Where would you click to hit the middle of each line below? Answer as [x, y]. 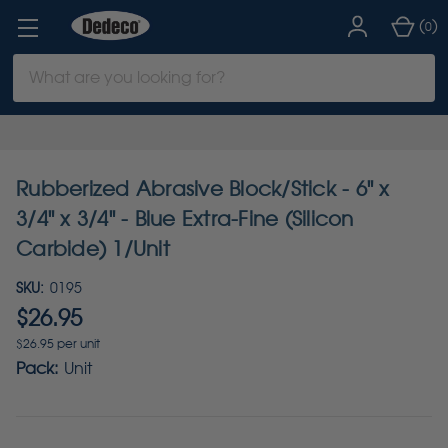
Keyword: [48, 89]
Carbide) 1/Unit [93, 249]
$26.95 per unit [58, 344]
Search [39, 65]
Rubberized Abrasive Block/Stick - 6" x [203, 189]
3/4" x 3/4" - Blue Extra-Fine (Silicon [185, 219]
